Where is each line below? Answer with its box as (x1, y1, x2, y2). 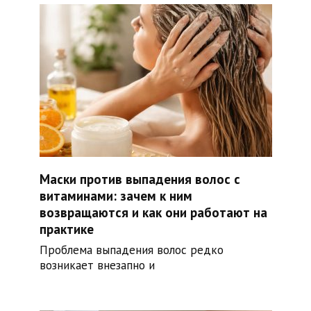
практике (39, 220, 94, 237)
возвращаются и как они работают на (39, 203, 267, 221)
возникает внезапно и (39, 258, 155, 274)
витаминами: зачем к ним (39, 187, 192, 204)
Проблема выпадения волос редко (39, 242, 224, 258)
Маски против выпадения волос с (39, 170, 240, 187)
